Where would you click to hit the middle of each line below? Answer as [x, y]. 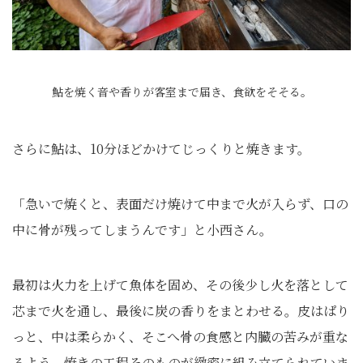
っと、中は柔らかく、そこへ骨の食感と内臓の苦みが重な [180, 337]
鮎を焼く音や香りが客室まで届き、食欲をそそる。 [181, 92]
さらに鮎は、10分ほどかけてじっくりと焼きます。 [161, 149]
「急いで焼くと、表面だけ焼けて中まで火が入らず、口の [180, 204]
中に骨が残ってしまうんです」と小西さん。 [142, 230]
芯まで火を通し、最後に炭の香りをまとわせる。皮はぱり [181, 311]
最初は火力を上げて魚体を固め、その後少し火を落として [180, 285]
